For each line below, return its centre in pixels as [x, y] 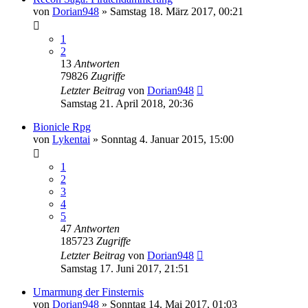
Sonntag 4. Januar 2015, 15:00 [167, 139]
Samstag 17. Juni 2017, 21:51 [125, 268]
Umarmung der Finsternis [88, 291]
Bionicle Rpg [62, 126]
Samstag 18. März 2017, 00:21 [177, 11]
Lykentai [71, 139]
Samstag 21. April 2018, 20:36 [127, 103]
